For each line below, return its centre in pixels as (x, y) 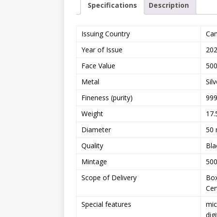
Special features (106, 204)
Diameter (96, 129)
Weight (92, 113)
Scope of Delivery (109, 177)
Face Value (98, 65)
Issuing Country (106, 33)
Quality (92, 145)
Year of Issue (102, 49)
